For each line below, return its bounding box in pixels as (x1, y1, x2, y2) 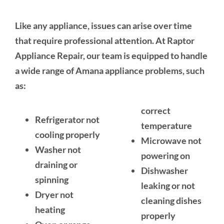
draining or (34, 158, 77, 170)
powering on (141, 149, 190, 161)
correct (141, 104, 170, 116)
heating (34, 203, 65, 215)
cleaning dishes (141, 194, 201, 206)
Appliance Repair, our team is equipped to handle (14, 49, 207, 61)
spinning (34, 173, 68, 185)
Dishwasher (141, 164, 188, 176)
